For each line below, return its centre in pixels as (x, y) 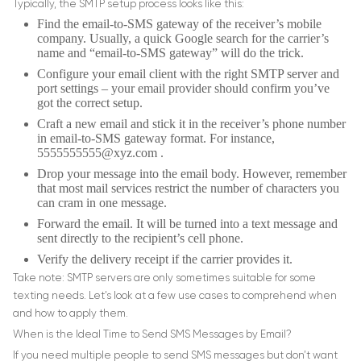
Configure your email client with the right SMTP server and (188, 74)
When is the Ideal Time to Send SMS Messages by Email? (152, 335)
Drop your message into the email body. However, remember (192, 174)
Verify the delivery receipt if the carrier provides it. (165, 259)
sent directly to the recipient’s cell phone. (140, 239)
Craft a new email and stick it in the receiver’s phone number (191, 124)
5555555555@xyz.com (97, 153)
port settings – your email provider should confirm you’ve (183, 89)
